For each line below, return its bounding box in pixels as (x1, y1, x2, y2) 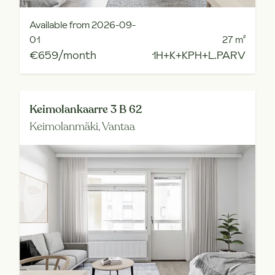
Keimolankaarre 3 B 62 (29, 102, 142, 117)
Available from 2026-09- (29, 18, 136, 31)
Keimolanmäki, (29, 119, 102, 134)
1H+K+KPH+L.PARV (152, 47, 246, 63)
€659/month (29, 47, 96, 63)
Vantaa (102, 119, 135, 134)
